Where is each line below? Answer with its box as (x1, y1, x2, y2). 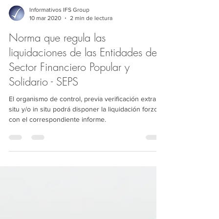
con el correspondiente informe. (9, 168, 106, 176)
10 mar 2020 (29, 67, 61, 74)
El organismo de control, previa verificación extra (9, 148, 156, 155)
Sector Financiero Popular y (9, 112, 130, 127)
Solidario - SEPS (9, 127, 78, 142)
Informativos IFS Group (29, 59, 89, 66)
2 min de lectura (70, 67, 112, 74)
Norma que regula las (9, 83, 106, 98)
